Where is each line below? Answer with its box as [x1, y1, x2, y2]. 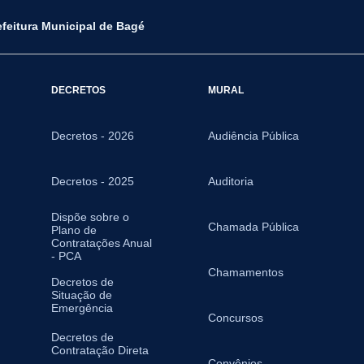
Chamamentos [207, 266, 284, 279]
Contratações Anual [50, 236, 152, 250]
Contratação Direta [50, 344, 149, 357]
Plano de [50, 223, 97, 237]
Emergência [50, 301, 113, 315]
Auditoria [207, 175, 253, 188]
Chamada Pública [207, 220, 299, 234]
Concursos [207, 311, 263, 325]
